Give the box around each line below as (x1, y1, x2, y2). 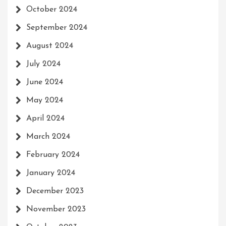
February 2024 (26, 151, 80, 159)
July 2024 (26, 60, 61, 69)
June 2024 (26, 78, 63, 87)
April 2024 (26, 115, 65, 123)
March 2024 (26, 133, 70, 141)
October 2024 (26, 6, 77, 14)
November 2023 (26, 205, 86, 214)
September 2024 (26, 24, 87, 32)
